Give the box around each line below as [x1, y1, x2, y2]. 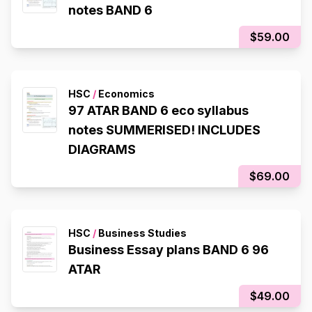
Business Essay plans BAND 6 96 [68, 242, 269, 258]
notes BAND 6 [68, 3, 153, 18]
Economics [96, 88, 155, 100]
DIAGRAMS [68, 142, 136, 157]
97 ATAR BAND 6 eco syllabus [68, 103, 249, 118]
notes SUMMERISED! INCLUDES [68, 123, 260, 138]
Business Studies [96, 227, 187, 240]
